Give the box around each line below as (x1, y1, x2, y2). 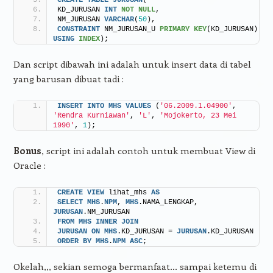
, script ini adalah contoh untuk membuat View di (41, 144, 255, 157)
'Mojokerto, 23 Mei (159, 111, 236, 120)
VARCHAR (104, 15, 134, 24)
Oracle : (13, 158, 46, 171)
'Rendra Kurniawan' (52, 111, 130, 120)
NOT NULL (121, 5, 155, 14)
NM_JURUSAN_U (99, 24, 160, 34)
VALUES (125, 101, 151, 110)
